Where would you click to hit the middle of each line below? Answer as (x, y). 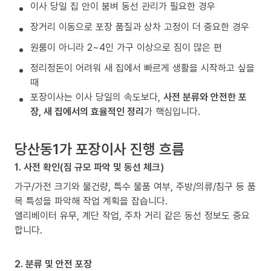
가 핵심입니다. (172, 112)
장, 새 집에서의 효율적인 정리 (87, 112)
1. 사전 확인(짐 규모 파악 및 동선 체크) (89, 167)
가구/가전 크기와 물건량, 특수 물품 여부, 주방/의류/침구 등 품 (135, 187)
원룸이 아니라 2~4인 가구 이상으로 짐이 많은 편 (126, 47)
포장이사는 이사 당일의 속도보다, (97, 97)
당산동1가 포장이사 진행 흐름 (100, 149)
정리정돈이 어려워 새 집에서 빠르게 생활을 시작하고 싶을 (142, 68)
